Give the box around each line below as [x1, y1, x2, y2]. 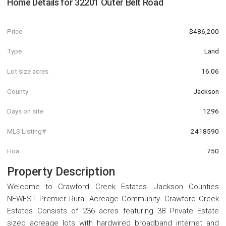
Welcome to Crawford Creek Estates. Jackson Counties [7, 182, 219, 192]
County [7, 87, 28, 95]
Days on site [7, 107, 43, 116]
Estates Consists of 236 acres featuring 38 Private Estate [7, 206, 219, 216]
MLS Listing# [7, 127, 46, 135]
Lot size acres [7, 67, 48, 75]
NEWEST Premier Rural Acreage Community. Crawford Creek [7, 194, 219, 204]
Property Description [7, 165, 115, 179]
